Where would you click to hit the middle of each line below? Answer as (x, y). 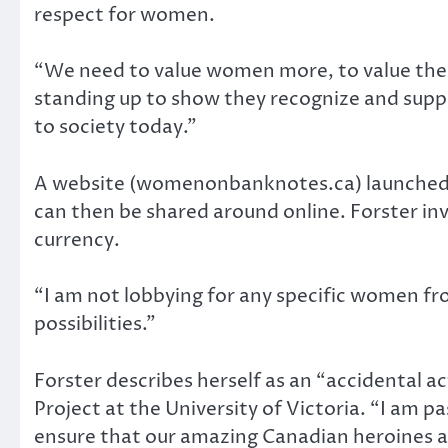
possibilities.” (95, 324)
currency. (77, 239)
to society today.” (115, 127)
